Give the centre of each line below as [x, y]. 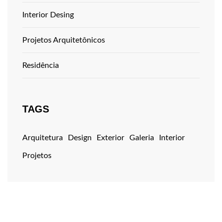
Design [80, 138]
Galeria [142, 138]
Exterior [111, 138]
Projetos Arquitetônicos [64, 40]
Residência [41, 65]
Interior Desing [48, 15]
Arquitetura [43, 138]
